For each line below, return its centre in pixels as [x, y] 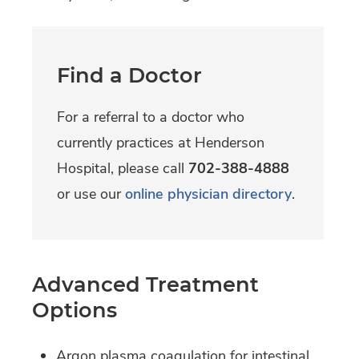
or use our [89, 194]
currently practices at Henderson [161, 143]
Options [75, 310]
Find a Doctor [129, 75]
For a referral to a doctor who [151, 117]
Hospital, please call [123, 169]
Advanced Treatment [145, 284]
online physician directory [208, 194]
